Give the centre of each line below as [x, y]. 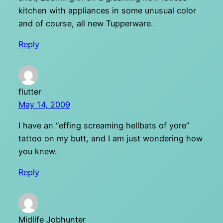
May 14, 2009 [44, 104]
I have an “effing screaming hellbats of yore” [104, 125]
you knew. [37, 151]
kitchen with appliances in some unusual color [107, 10]
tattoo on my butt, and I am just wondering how [110, 138]
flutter [30, 91]
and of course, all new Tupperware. [85, 23]
